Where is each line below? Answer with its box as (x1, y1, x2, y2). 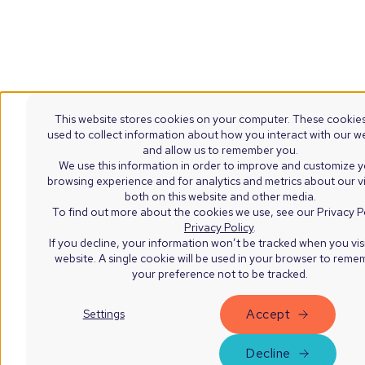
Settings (82, 306, 125, 321)
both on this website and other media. (124, 189, 316, 204)
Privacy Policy (184, 220, 253, 235)
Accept (246, 306, 291, 323)
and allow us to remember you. (142, 143, 298, 157)
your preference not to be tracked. (132, 266, 308, 281)
